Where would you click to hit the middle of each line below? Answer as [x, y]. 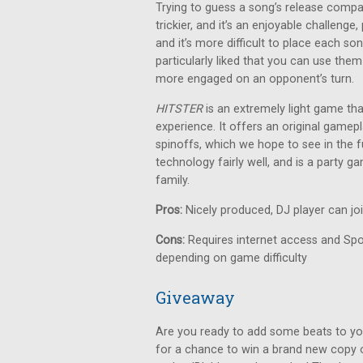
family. [176, 180]
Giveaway [195, 297]
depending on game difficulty [231, 258]
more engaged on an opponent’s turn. [255, 79]
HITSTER [181, 109]
